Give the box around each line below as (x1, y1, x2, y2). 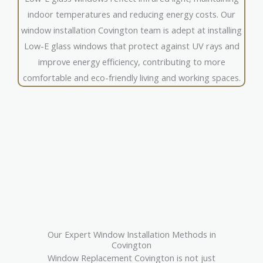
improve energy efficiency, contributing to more (38, 56, 225, 68)
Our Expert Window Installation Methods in (47, 228, 216, 241)
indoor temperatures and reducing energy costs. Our (28, 8, 235, 21)
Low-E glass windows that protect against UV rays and (23, 40, 240, 52)
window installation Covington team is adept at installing (21, 24, 242, 36)
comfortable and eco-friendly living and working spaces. (22, 72, 241, 84)
